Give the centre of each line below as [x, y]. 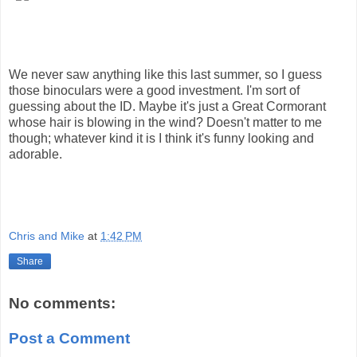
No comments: [62, 304]
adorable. [35, 154]
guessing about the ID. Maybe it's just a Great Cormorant [167, 106]
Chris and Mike [47, 236]
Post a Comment [69, 338]
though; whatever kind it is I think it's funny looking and [161, 138]
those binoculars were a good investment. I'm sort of [154, 90]
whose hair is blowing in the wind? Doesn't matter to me [165, 122]
